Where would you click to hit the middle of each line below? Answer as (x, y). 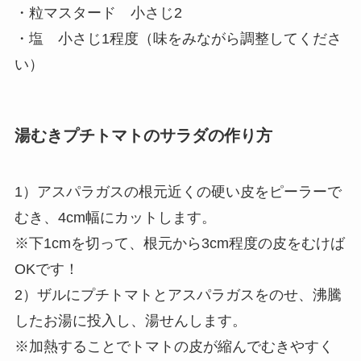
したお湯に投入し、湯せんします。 (130, 320)
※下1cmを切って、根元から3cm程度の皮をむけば (179, 243)
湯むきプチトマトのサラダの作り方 (143, 136)
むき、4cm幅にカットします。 (115, 217)
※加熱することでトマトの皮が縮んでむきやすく (174, 346)
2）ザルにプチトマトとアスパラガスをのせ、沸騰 (178, 295)
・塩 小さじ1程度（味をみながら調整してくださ (178, 39)
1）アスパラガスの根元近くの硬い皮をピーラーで (178, 191)
